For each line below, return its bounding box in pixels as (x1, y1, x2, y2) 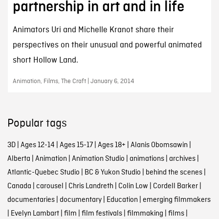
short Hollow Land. (12, 55, 78, 66)
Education (106, 195, 138, 205)
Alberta (7, 154, 30, 164)
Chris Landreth (68, 181, 113, 192)
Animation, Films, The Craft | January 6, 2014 (12, 77, 134, 86)
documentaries (7, 195, 55, 205)
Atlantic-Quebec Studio (7, 168, 80, 178)
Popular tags (7, 117, 67, 131)
